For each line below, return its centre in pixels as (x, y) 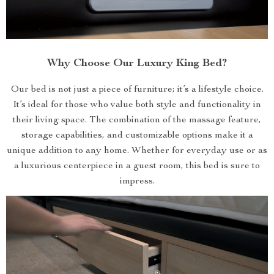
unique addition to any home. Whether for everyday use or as (137, 151)
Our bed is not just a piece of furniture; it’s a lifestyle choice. (137, 90)
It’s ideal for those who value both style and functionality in (137, 105)
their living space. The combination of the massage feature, (137, 120)
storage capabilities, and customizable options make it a (137, 135)
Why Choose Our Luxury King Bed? (137, 63)
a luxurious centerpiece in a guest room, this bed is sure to (137, 166)
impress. (137, 181)
